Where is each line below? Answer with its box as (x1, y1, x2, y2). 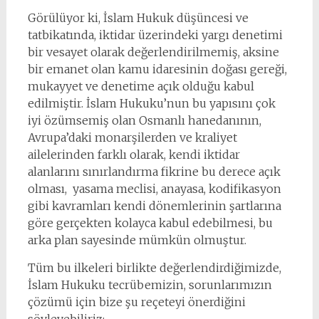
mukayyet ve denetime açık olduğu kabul (27, 79, 254, 93)
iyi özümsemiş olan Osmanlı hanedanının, (27, 113, 261, 127)
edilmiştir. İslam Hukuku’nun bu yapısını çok (27, 96, 276, 110)
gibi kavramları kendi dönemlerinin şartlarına (27, 199, 281, 213)
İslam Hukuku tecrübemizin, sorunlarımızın (27, 278, 272, 292)
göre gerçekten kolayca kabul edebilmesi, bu (27, 216, 273, 230)
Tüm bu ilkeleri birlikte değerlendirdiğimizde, (27, 261, 281, 275)
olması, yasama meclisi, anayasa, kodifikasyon (27, 182, 281, 196)
